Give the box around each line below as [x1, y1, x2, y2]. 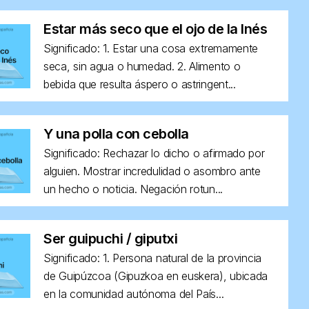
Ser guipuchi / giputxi [43, 230, 178, 247]
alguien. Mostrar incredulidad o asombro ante [43, 164, 261, 178]
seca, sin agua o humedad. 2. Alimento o [43, 59, 241, 73]
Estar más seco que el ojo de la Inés [43, 21, 268, 37]
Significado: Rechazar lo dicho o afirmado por [43, 146, 265, 160]
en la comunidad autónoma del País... [43, 287, 224, 301]
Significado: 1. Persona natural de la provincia [43, 251, 261, 265]
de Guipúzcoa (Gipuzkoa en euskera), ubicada [43, 269, 268, 283]
